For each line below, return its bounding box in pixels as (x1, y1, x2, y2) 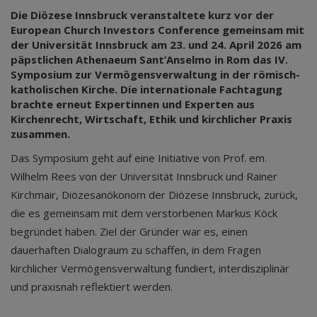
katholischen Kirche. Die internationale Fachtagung (11, 81, 282, 96)
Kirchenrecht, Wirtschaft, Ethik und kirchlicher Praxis (11, 111, 292, 126)
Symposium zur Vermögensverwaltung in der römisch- (11, 67, 300, 81)
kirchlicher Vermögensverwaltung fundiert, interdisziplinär (11, 260, 289, 275)
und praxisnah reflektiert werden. (11, 279, 173, 294)
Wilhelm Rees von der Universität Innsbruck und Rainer (11, 168, 277, 183)
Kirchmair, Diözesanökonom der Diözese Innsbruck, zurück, (11, 187, 298, 202)
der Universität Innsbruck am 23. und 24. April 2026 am (11, 37, 301, 52)
